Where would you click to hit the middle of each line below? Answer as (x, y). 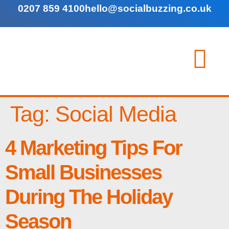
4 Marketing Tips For (94, 148)
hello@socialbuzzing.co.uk (148, 9)
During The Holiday (89, 197)
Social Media (116, 114)
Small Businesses (83, 173)
